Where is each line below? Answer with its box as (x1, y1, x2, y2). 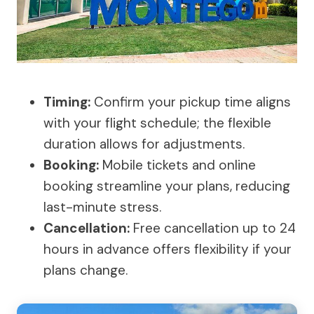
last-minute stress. (43, 198, 161, 216)
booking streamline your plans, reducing (43, 177, 290, 195)
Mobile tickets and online (99, 156, 256, 174)
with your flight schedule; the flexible (43, 114, 271, 132)
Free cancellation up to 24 (130, 219, 296, 237)
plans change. (43, 261, 128, 279)
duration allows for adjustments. (43, 135, 245, 153)
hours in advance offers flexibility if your (43, 240, 292, 258)
